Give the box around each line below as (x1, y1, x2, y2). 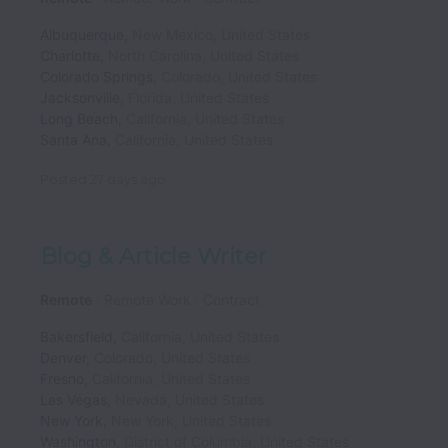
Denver (40, 349, 86, 367)
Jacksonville (40, 88, 120, 106)
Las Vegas (40, 391, 107, 409)
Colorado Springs (40, 67, 153, 85)
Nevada (115, 391, 167, 409)
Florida (128, 88, 172, 106)
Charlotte (40, 46, 100, 64)
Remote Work (104, 291, 191, 309)
